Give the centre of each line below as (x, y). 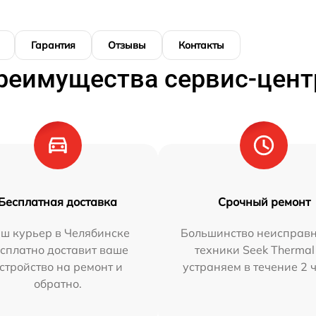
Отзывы (127, 45)
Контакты (201, 45)
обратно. (57, 284)
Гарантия (53, 45)
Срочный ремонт (264, 202)
